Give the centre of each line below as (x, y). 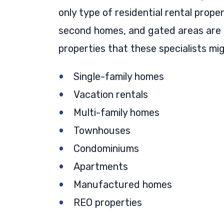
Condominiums (106, 148)
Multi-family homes (116, 112)
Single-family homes (119, 76)
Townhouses (102, 130)
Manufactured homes (123, 184)
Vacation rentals (111, 94)
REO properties (108, 202)
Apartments (101, 166)
